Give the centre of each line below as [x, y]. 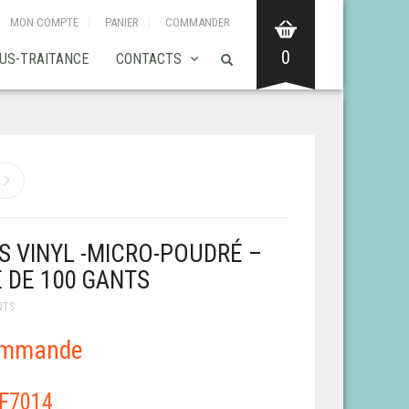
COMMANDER [198, 22]
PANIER [122, 22]
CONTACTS [149, 58]
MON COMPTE [44, 22]
